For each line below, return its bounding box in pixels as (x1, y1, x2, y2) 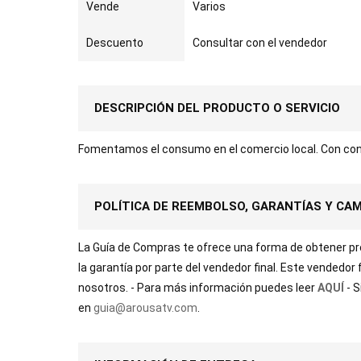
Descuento (86, 36, 143, 49)
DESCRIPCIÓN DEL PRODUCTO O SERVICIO (94, 101, 340, 115)
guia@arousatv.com (93, 301, 197, 314)
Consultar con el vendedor (193, 36, 327, 49)
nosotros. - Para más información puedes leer (78, 281, 317, 294)
